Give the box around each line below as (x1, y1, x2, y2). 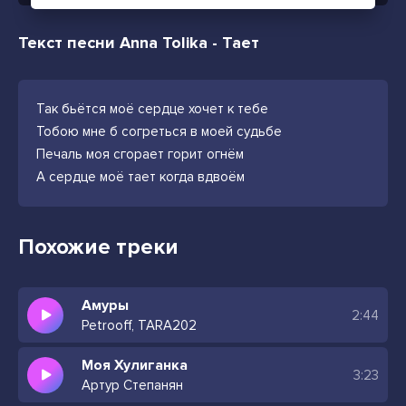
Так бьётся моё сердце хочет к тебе (36, 101, 268, 117)
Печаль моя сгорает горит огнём (36, 146, 244, 162)
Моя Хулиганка (82, 356, 188, 374)
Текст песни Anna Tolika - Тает (18, 33, 259, 53)
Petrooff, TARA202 (82, 317, 197, 333)
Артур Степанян (82, 377, 183, 393)
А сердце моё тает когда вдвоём (36, 169, 245, 185)
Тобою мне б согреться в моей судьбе (36, 123, 282, 140)
